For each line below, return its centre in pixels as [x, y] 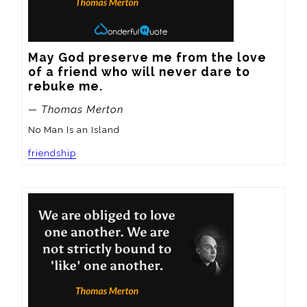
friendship [52, 153]
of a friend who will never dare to [139, 71]
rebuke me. [65, 86]
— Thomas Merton [76, 109]
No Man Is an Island [74, 130]
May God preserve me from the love [147, 57]
